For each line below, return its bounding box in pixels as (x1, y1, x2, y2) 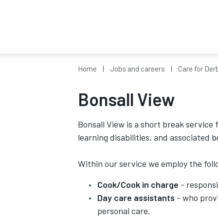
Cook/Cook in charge (97, 179, 179, 190)
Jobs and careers (110, 64, 165, 73)
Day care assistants (97, 192, 175, 203)
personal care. (97, 205, 150, 216)
